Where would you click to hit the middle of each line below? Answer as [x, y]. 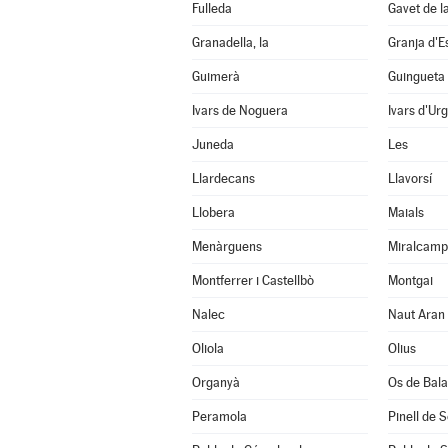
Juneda [212, 144]
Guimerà [215, 76]
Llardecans [223, 178]
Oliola [207, 348]
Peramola [219, 416]
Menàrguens [226, 246]
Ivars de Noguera [239, 110]
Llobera [213, 212]
